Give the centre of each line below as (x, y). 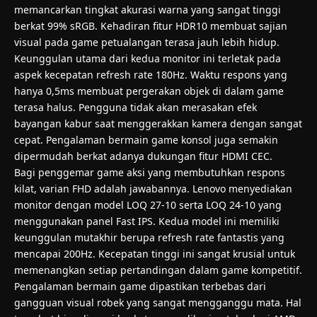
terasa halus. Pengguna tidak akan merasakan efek (136, 107)
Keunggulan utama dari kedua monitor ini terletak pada (148, 58)
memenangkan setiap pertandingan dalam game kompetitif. (158, 270)
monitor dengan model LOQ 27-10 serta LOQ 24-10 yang (148, 204)
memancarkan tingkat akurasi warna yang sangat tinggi (148, 9)
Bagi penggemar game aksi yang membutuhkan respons (150, 172)
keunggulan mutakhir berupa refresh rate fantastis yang (149, 237)
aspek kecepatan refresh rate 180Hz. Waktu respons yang (151, 74)
